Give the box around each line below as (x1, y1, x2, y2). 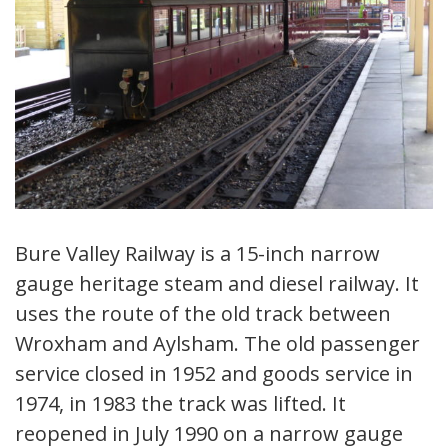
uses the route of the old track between (15, 300, 391, 328)
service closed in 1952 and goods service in (15, 360, 413, 388)
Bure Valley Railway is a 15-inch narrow (15, 240, 380, 268)
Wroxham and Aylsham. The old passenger (15, 330, 420, 358)
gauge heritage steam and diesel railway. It (15, 270, 419, 298)
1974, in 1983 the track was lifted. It (15, 390, 346, 418)
